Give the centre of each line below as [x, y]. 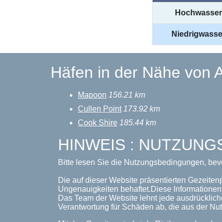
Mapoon [92, 95]
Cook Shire [98, 123]
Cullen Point [100, 109]
